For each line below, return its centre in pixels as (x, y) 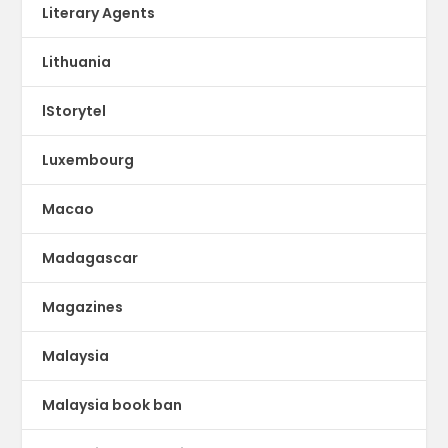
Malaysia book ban (112, 405)
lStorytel (74, 111)
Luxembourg (88, 160)
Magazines (83, 307)
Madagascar (90, 258)
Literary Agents (99, 13)
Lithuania (77, 62)
